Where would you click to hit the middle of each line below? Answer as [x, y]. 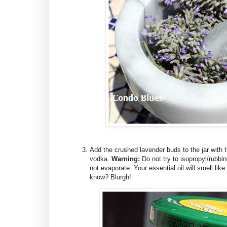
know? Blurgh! [111, 177]
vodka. [101, 159]
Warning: [126, 159]
